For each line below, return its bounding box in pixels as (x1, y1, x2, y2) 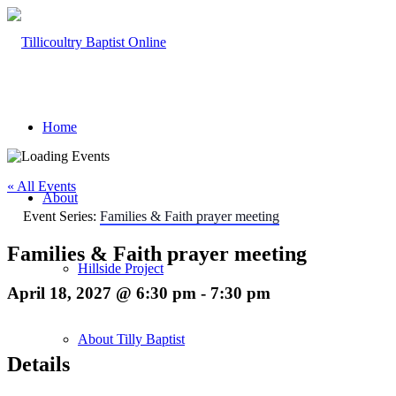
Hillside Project (78, 261, 164, 276)
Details (7, 353, 70, 377)
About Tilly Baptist (78, 331, 185, 346)
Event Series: (23, 209, 100, 224)
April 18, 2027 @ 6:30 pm (7, 283, 196, 302)
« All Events (7, 179, 76, 194)
